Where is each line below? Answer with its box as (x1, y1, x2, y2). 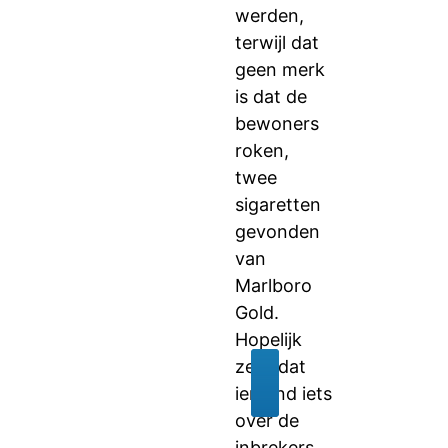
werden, (235, 5, 304, 26)
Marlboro (235, 275, 312, 296)
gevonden (235, 221, 320, 242)
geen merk (235, 59, 325, 80)
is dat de (235, 86, 307, 107)
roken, (235, 140, 289, 161)
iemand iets (235, 383, 332, 404)
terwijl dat (235, 32, 319, 53)
